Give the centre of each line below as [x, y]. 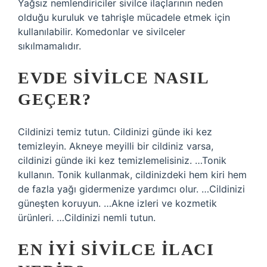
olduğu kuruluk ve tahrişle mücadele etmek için [124, 17]
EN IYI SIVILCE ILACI [116, 249]
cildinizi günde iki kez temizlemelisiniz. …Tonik [122, 160]
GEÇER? [55, 99]
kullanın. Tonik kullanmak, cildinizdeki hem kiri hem [132, 175]
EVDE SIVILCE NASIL [113, 78]
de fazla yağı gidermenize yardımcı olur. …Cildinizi [131, 189]
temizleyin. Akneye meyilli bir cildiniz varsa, [116, 146]
